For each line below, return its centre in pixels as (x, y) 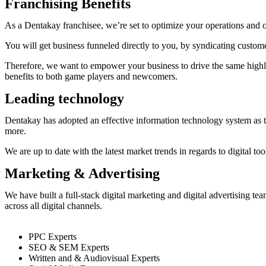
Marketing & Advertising (82, 173)
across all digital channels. (53, 206)
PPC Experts (54, 237)
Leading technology (64, 99)
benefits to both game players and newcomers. (91, 76)
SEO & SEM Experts (70, 247)
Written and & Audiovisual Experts (94, 258)
